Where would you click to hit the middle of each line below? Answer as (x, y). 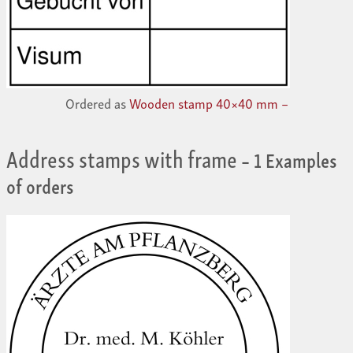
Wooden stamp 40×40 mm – (208, 102)
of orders (40, 184)
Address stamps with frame (122, 157)
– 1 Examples (287, 158)
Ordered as (97, 102)
